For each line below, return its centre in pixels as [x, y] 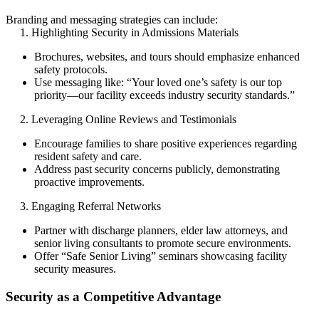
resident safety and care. [88, 157]
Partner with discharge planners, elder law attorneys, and [161, 231]
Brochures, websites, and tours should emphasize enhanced [167, 57]
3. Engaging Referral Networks [83, 206]
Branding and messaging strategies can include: [112, 20]
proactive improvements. [89, 182]
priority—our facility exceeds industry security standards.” [164, 95]
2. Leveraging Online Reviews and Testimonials [121, 120]
